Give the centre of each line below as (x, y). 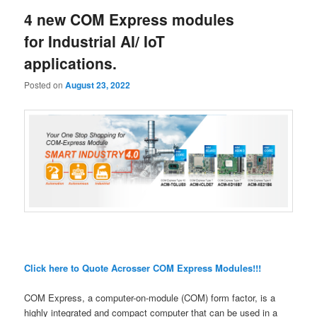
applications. (71, 63)
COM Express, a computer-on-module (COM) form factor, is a (150, 298)
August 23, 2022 (98, 85)
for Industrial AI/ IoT (95, 41)
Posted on (45, 84)
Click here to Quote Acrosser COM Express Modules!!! (143, 268)
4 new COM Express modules (129, 19)
